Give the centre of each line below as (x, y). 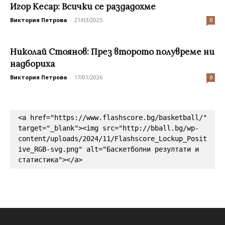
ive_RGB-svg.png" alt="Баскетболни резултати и (108, 149)
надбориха (32, 64)
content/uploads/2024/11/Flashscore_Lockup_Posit (113, 138)
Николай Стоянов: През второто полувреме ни (112, 51)
